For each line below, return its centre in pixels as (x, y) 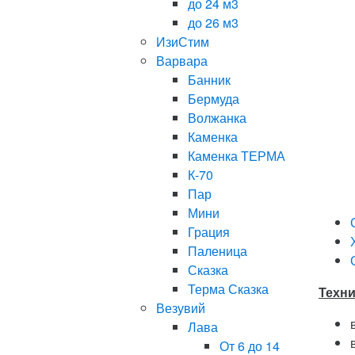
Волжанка (217, 118)
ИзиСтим (183, 42)
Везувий (181, 308)
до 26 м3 (213, 23)
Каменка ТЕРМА (237, 156)
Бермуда (214, 99)
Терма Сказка (228, 289)
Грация (209, 232)
